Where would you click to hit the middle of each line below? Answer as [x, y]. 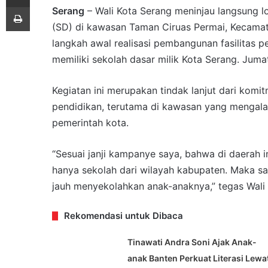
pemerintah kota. [90, 123]
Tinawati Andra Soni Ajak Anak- [192, 242]
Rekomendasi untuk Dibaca [124, 216]
